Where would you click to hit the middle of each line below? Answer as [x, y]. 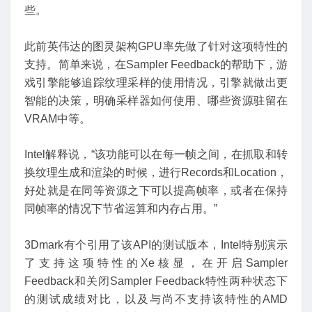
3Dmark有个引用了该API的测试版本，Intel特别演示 [156, 244]
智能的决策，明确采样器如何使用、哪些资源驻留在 [156, 100]
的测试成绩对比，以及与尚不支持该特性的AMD [156, 299]
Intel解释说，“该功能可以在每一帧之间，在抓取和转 [156, 155]
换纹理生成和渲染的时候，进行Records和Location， [156, 173]
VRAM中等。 [57, 118]
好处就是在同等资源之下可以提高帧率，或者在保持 [156, 191]
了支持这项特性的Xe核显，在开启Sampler [156, 263]
